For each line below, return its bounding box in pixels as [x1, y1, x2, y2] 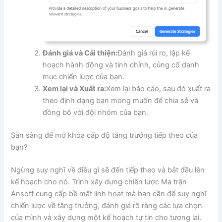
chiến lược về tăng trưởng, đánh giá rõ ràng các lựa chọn [11, 201, 203, 210]
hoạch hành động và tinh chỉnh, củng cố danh [43, 60, 200, 70]
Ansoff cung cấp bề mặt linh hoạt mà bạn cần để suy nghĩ [11, 189, 207, 198]
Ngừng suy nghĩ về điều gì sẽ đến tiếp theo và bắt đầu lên [11, 165, 205, 174]
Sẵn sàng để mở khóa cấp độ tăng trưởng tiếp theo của [11, 130, 198, 140]
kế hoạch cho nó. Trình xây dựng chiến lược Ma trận [11, 177, 187, 186]
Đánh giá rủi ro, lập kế [117, 49, 190, 58]
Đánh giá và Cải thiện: [43, 49, 118, 58]
